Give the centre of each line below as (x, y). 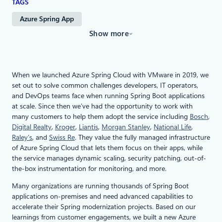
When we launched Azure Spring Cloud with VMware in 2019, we (110, 75)
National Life (172, 127)
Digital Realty (32, 127)
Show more (109, 33)
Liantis (88, 127)
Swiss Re (62, 138)
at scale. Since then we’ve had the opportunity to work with (102, 106)
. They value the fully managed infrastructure (142, 138)
